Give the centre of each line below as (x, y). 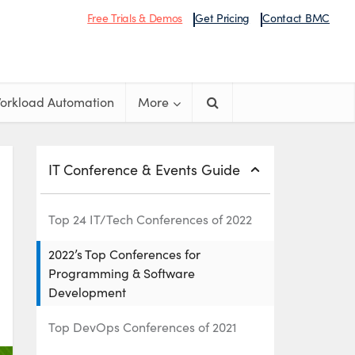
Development (87, 292)
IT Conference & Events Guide (144, 170)
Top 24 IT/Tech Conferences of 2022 (150, 219)
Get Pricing (223, 18)
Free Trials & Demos (135, 18)
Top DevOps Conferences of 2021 (143, 327)
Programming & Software (122, 273)
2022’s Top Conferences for (124, 254)
